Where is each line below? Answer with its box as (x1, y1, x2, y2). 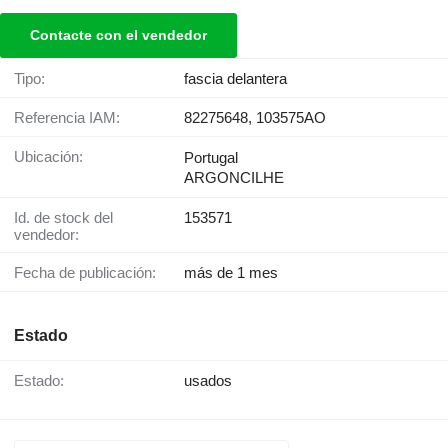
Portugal (184, 149, 238, 167)
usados (184, 372, 232, 390)
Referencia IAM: (25, 109, 120, 127)
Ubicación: (25, 148, 83, 166)
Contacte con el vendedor (30, 27, 207, 44)
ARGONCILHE (184, 169, 284, 187)
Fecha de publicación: (23, 264, 156, 282)
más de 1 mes (184, 264, 278, 282)
